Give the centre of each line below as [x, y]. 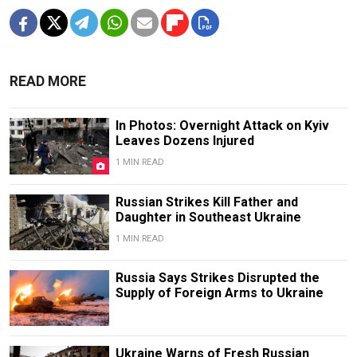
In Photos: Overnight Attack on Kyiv [222, 126]
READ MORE [48, 82]
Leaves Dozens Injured [184, 141]
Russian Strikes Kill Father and [206, 202]
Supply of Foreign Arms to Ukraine [219, 292]
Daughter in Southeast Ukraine [208, 217]
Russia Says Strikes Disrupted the [217, 277]
